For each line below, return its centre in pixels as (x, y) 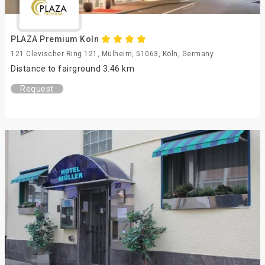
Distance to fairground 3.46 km (72, 69)
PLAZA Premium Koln (56, 39)
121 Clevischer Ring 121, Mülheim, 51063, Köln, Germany (112, 54)
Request (37, 89)
